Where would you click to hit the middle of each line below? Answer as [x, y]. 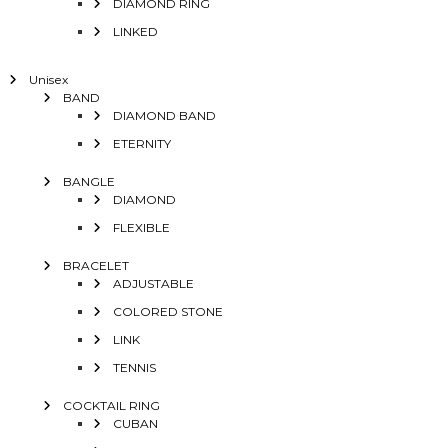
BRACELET [95, 266]
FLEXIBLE [141, 228]
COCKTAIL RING [111, 406]
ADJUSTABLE [153, 284]
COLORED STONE [167, 312]
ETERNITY [141, 144]
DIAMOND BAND [164, 116]
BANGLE [88, 182]
